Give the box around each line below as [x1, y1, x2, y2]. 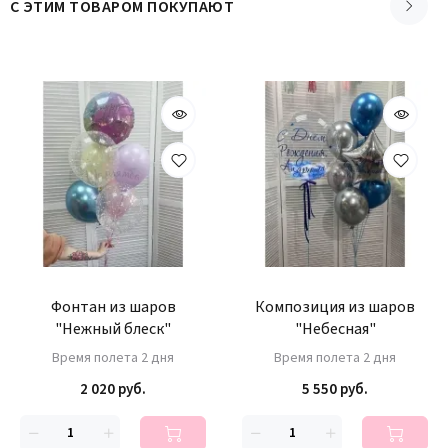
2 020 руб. [80, 379, 146, 400]
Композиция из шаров [255, 296, 415, 318]
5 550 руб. [302, 379, 368, 400]
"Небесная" [294, 318, 376, 340]
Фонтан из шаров [50, 296, 176, 318]
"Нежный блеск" [55, 318, 171, 340]
